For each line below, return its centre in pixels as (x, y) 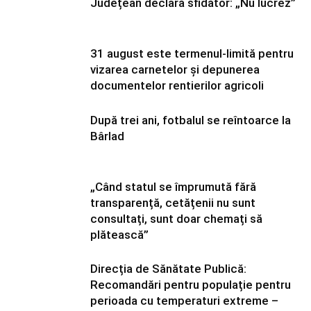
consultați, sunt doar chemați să (176, 219)
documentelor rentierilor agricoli (177, 85)
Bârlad (107, 136)
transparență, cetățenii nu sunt (173, 203)
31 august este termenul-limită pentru (192, 53)
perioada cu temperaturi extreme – (184, 301)
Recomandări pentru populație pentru (191, 285)
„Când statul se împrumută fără (173, 187)
